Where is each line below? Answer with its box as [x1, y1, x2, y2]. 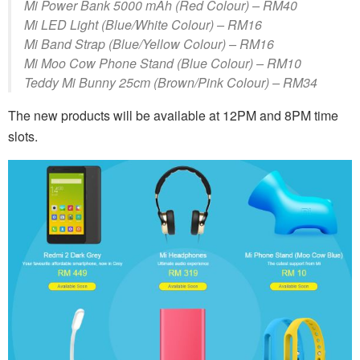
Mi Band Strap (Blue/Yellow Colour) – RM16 [24, 35, 274, 54]
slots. [8, 127, 38, 146]
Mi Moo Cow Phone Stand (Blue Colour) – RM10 [24, 54, 301, 73]
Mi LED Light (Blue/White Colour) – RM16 [24, 15, 262, 35]
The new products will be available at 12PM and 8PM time [8, 106, 338, 125]
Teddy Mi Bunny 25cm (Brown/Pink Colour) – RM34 [24, 73, 317, 92]
